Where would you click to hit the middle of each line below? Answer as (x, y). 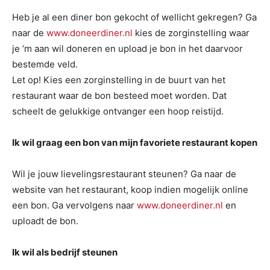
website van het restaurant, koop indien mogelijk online (130, 190)
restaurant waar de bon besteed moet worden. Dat (119, 96)
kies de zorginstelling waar (191, 33)
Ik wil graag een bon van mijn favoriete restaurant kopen (135, 143)
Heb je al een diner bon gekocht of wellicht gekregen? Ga (134, 17)
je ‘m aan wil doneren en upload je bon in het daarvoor (127, 49)
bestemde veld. (45, 64)
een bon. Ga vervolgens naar (74, 205)
